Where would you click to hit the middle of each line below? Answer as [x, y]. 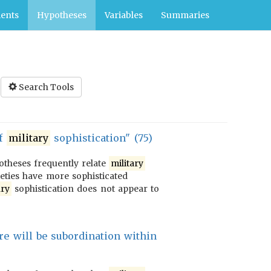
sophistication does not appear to [85, 189]
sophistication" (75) [101, 138]
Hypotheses [62, 15]
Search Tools [46, 87]
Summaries [185, 15]
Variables [124, 15]
